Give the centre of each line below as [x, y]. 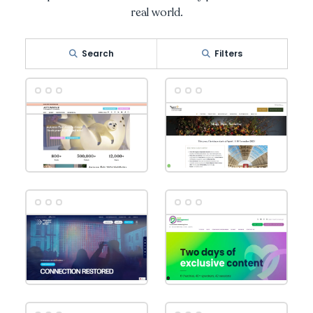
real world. [156, 13]
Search [97, 54]
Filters [228, 54]
